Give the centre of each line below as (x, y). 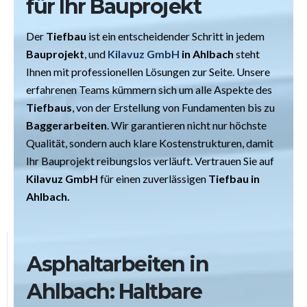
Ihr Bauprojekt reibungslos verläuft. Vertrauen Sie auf (150, 161)
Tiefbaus (49, 108)
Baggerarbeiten (66, 125)
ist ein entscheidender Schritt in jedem (175, 36)
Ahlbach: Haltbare (114, 292)
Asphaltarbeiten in (118, 265)
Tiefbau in (234, 179)
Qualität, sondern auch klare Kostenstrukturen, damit (150, 143)
